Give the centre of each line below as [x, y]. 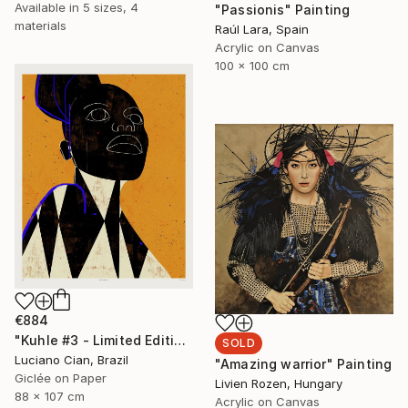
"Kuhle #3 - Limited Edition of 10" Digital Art [180, 340]
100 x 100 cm [252, 65]
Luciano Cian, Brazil [71, 359]
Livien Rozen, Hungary [279, 383]
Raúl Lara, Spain [262, 29]
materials [41, 26]
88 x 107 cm [50, 396]
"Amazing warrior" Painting [304, 363]
